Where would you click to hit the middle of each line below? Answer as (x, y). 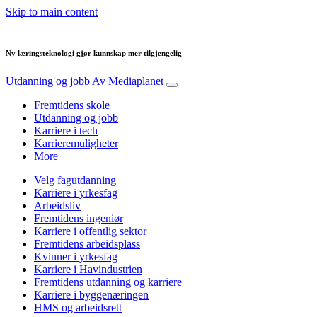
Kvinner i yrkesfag (76, 256)
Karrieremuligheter (76, 143)
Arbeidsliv (57, 205)
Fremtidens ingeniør (79, 218)
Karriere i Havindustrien (88, 269)
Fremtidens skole (72, 105)
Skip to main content (52, 12)
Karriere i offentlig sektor (90, 231)
